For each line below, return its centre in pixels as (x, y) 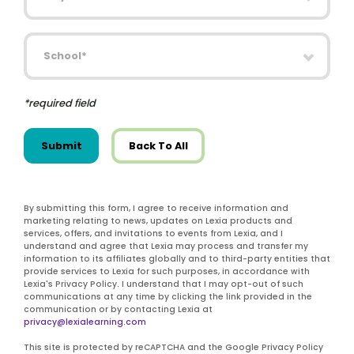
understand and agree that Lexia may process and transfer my (166, 247)
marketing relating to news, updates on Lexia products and (158, 221)
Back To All (158, 145)
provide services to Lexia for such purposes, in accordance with (167, 272)
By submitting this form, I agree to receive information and (156, 209)
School (45, 41)
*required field (60, 103)
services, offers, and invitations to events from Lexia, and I (153, 234)
